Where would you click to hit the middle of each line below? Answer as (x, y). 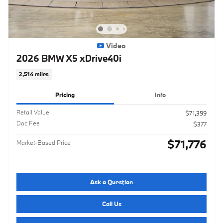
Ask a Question (111, 182)
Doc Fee (28, 123)
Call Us (111, 204)
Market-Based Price (44, 142)
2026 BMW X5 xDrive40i (69, 58)
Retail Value (33, 112)
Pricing (65, 94)
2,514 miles (34, 74)
